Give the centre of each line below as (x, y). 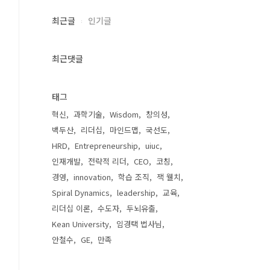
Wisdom (124, 114)
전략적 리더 (107, 161)
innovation (92, 177)
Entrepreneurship (106, 146)
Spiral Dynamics (81, 193)
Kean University (80, 224)
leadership (136, 193)
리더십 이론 (71, 208)
